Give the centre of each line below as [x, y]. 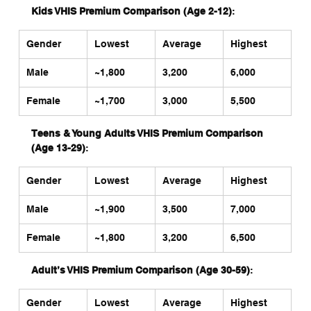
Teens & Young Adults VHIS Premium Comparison [148, 133]
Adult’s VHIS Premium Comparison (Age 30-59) [140, 270]
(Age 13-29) [58, 148]
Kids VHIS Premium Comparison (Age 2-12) [131, 11]
